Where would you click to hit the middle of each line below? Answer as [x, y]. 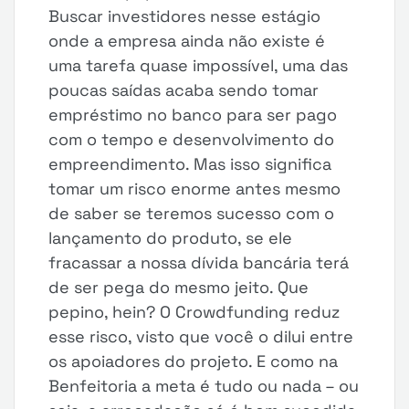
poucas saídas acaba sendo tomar [184, 90]
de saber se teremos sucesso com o [192, 213]
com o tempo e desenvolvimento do [192, 139]
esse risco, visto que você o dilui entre [201, 336]
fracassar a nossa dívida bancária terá [199, 262]
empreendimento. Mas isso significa [190, 164]
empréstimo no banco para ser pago [193, 115]
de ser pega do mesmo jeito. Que [179, 287]
